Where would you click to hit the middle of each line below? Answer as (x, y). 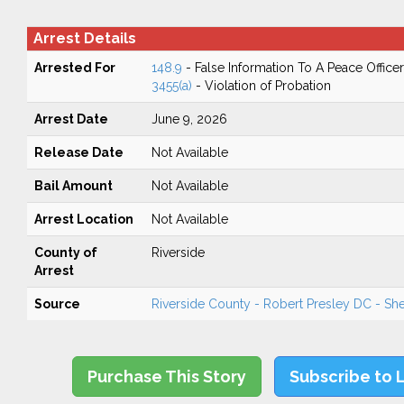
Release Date (78, 152)
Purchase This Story (167, 376)
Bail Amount (73, 186)
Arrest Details (84, 38)
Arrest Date (71, 119)
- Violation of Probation (261, 86)
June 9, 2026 (189, 119)
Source (57, 304)
